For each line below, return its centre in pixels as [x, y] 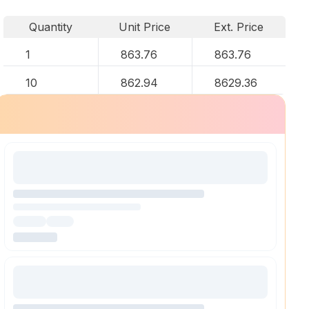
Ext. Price [239, 27]
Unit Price [145, 27]
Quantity [50, 27]
